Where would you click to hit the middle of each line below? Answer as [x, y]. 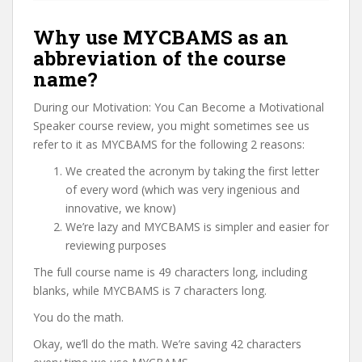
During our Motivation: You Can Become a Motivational [179, 107]
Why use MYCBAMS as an [161, 37]
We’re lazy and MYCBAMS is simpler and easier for [197, 227]
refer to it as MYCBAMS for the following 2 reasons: [169, 144]
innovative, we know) [121, 208]
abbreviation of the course [160, 58]
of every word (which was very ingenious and [183, 189]
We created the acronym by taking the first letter [192, 171]
